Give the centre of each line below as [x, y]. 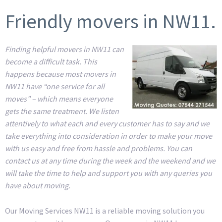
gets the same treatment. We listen [62, 111]
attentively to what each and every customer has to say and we [107, 123]
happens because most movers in [60, 74]
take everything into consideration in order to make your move [109, 136]
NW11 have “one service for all [55, 86]
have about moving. [38, 185]
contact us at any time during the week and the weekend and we [110, 161]
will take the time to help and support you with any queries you [109, 173]
